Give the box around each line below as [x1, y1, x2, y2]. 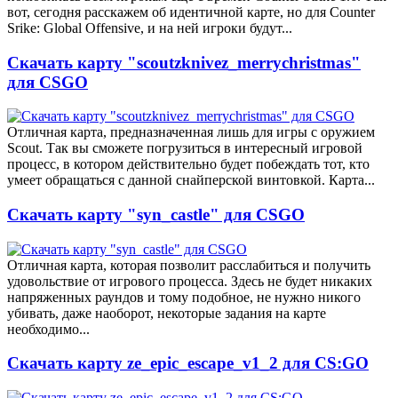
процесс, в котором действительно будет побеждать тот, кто [7, 156, 370, 172]
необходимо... [7, 321, 90, 337]
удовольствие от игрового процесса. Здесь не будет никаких [7, 273, 372, 289]
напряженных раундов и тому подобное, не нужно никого [7, 289, 361, 305]
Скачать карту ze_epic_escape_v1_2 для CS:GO [7, 354, 369, 373]
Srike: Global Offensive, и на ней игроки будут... [7, 20, 292, 36]
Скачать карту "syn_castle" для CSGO [7, 205, 305, 225]
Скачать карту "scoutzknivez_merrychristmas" [7, 52, 361, 72]
